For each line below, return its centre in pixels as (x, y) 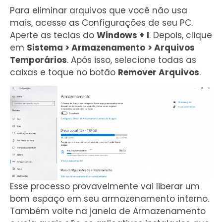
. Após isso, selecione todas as (132, 60)
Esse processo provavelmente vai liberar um (105, 187)
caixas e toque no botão (64, 72)
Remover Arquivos (159, 72)
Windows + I (123, 35)
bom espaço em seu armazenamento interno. (110, 199)
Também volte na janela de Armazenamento (108, 211)
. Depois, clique (181, 35)
